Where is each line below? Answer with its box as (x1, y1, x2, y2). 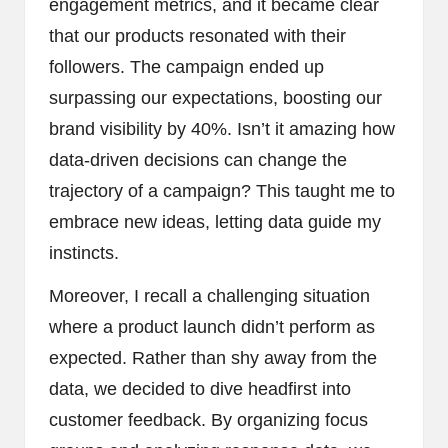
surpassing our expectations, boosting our (49, 88, 382, 109)
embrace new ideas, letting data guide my (49, 212, 381, 233)
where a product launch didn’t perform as (49, 317, 375, 338)
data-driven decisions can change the (49, 150, 347, 171)
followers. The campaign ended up (49, 57, 324, 78)
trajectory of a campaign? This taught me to (49, 181, 395, 202)
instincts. (49, 243, 119, 264)
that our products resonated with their (49, 26, 346, 47)
